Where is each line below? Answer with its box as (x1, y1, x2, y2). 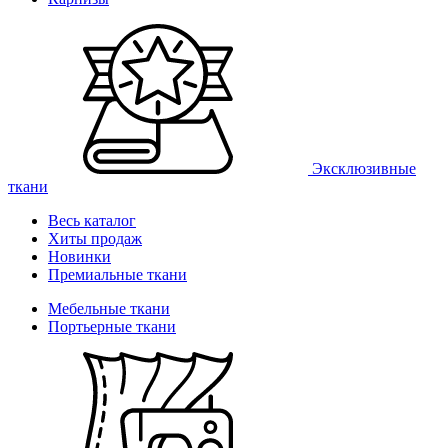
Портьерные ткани (48, 318, 176, 335)
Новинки (48, 248, 111, 265)
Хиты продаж (48, 230, 142, 247)
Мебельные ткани (48, 300, 170, 317)
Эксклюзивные (312, 160, 416, 177)
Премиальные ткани (48, 266, 187, 283)
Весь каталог (48, 212, 136, 229)
